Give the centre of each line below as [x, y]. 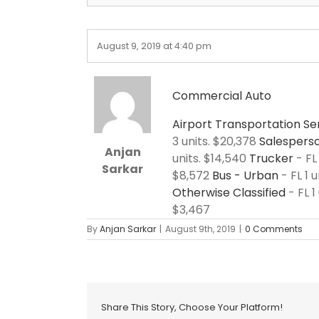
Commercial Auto [222, 95]
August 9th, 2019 [200, 229]
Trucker [271, 158]
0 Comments [274, 229]
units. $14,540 [211, 158]
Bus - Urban [245, 175]
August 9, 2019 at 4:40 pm [157, 46]
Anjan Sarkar [128, 229]
